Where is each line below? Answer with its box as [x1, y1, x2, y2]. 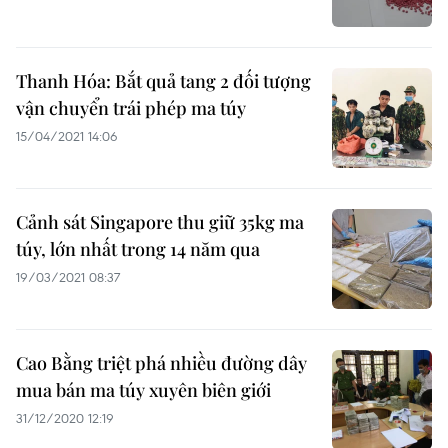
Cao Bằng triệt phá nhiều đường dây [16, 351, 307, 375]
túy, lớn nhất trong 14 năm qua [16, 237, 260, 261]
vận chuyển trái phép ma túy [16, 96, 246, 120]
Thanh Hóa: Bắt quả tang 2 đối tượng [16, 69, 311, 93]
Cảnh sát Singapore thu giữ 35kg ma [16, 210, 304, 234]
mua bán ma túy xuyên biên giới [16, 378, 271, 402]
